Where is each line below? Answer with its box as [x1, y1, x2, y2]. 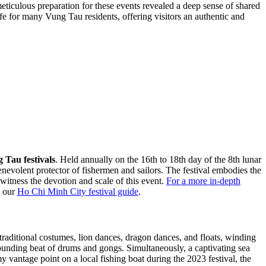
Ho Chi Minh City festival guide [17, 186, 138, 197]
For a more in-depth [166, 175, 240, 186]
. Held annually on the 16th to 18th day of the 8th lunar [55, 154, 261, 164]
